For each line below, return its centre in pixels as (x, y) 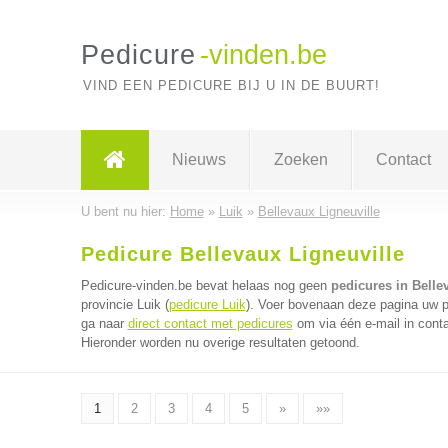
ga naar (104, 323)
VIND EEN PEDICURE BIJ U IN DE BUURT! (231, 85)
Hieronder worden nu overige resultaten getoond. (220, 342)
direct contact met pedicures (210, 323)
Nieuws (198, 159)
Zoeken (300, 159)
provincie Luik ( (124, 304)
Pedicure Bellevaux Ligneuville (242, 254)
